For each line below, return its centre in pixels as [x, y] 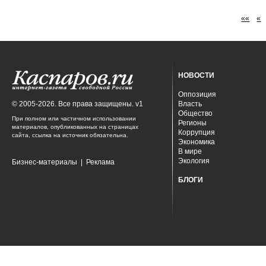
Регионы [192, 123]
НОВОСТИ [196, 75]
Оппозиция [197, 94]
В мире [190, 151]
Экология [194, 161]
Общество [195, 113]
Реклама [100, 162]
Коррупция [197, 132]
